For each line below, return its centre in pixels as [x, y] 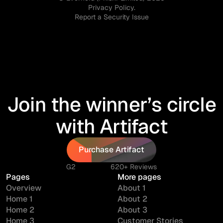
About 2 [132, 199]
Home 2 [20, 210]
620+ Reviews [134, 167]
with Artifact [111, 126]
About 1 [132, 188]
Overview [24, 188]
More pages [139, 177]
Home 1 [19, 199]
